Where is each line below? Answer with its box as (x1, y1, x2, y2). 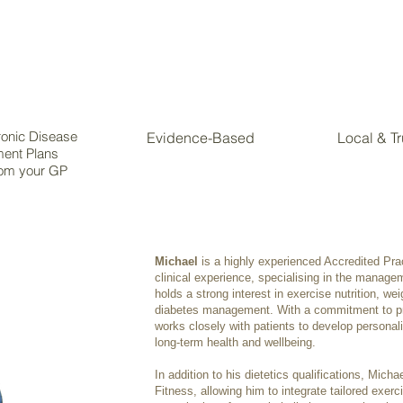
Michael (155, 255, 201, 268)
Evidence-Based (147, 129, 255, 147)
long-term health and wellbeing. (155, 336, 316, 349)
